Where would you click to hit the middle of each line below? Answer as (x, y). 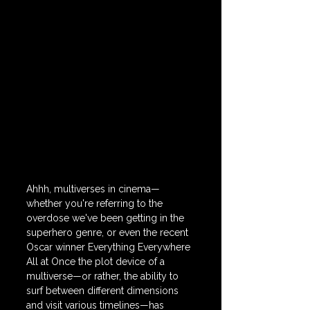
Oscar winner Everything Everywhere (110, 247)
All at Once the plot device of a (97, 262)
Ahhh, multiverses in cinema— (93, 189)
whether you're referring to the (96, 203)
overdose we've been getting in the (107, 218)
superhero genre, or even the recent (109, 232)
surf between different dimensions (104, 291)
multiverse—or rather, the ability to (104, 276)
